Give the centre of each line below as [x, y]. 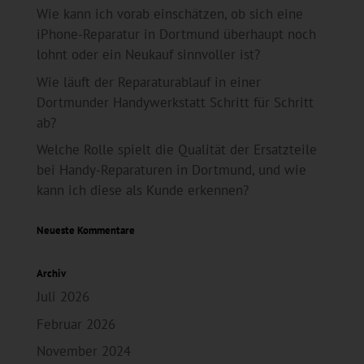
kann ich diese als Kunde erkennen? [142, 191]
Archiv [51, 274]
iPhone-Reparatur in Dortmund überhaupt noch [176, 35]
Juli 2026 [63, 297]
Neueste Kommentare [85, 231]
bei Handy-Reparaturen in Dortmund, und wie [171, 170]
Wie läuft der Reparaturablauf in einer [148, 82]
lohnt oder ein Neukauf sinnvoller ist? [148, 55]
